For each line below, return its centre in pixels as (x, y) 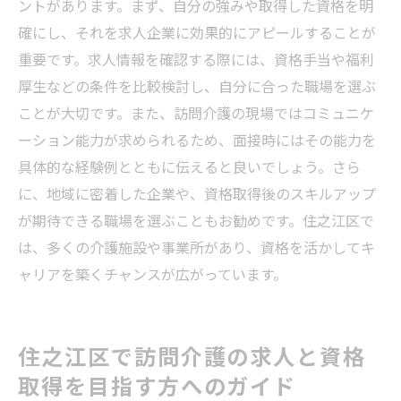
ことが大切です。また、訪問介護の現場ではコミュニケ (196, 112)
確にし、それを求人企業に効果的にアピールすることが (197, 32)
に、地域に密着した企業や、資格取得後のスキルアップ (197, 193)
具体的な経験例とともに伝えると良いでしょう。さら (189, 166)
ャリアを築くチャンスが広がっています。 (153, 273)
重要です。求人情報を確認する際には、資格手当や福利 (196, 59)
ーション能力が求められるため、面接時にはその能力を (197, 139)
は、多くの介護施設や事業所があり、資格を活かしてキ (196, 247)
